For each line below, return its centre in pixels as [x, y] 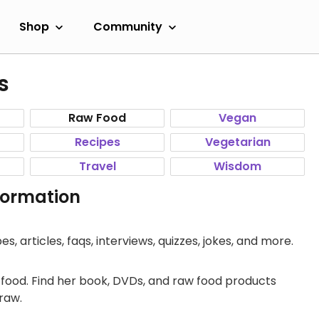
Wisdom [237, 166]
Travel [97, 166]
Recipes [97, 142]
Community [128, 26]
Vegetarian [237, 142]
